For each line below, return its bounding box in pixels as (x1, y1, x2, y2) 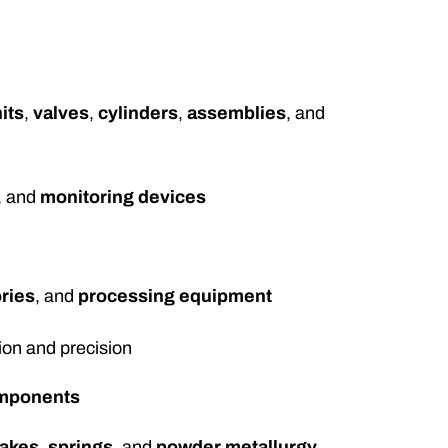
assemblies (187, 103, 287, 124)
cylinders (98, 103, 179, 124)
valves (33, 103, 90, 124)
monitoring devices (40, 187, 207, 208)
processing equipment (78, 286, 273, 307)
